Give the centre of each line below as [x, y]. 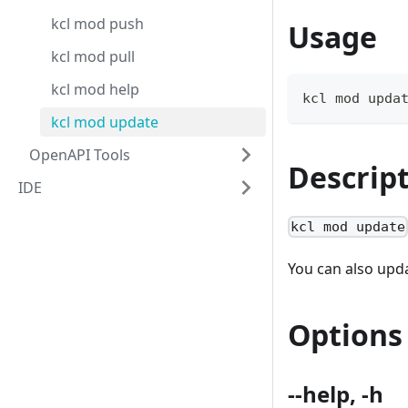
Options [345, 335]
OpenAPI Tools [80, 155]
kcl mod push [97, 24]
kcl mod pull [93, 56]
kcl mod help [95, 89]
